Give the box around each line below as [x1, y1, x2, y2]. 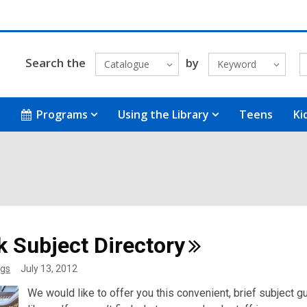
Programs [36, 106, 88, 122]
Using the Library [118, 106, 210, 122]
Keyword [217, 58, 256, 71]
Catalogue [103, 58, 149, 71]
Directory [94, 232, 185, 258]
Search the [25, 55, 86, 71]
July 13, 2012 [21, 262, 77, 274]
